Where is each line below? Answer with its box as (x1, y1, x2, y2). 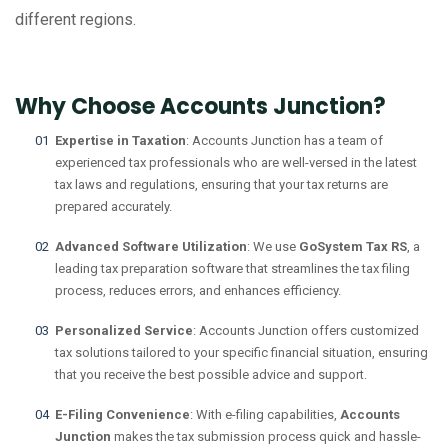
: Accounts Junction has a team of (186, 133, 383, 149)
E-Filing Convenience (55, 407, 190, 423)
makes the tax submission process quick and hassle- (111, 429, 421, 445)
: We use (247, 239, 299, 255)
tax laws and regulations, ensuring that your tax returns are (55, 177, 388, 193)
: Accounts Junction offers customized (193, 323, 419, 339)
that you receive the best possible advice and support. (55, 367, 367, 383)
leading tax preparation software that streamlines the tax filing (55, 261, 410, 277)
